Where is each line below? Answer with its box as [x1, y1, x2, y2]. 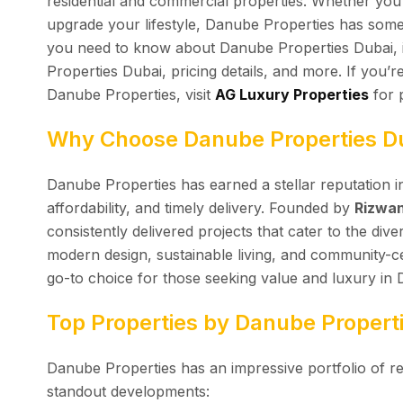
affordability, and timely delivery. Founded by [47, 198, 354, 217]
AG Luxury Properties [215, 85, 369, 103]
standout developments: [47, 381, 210, 400]
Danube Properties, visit [47, 85, 215, 103]
